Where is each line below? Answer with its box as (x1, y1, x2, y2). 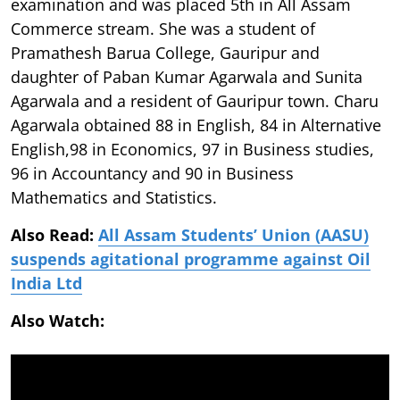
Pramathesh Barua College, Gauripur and (11, 41, 320, 63)
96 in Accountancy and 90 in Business (11, 162, 294, 184)
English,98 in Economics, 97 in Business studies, (11, 137, 374, 160)
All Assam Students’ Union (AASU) (98, 223, 369, 246)
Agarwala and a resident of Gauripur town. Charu (11, 89, 379, 112)
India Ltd (11, 271, 82, 294)
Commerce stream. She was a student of (11, 17, 315, 39)
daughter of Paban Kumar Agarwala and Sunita (11, 65, 362, 87)
